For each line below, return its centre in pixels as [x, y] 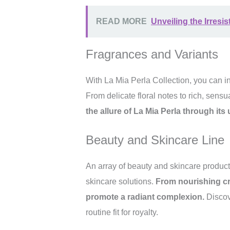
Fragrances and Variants [152, 54]
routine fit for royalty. [122, 212]
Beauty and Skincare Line [155, 140]
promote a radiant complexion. [145, 197]
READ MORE [121, 21]
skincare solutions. [121, 181]
